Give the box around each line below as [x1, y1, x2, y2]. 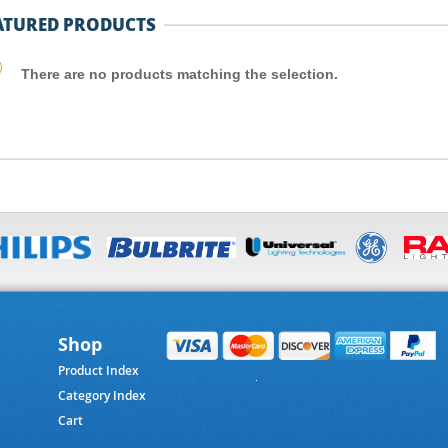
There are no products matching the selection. [21, 66, 338, 82]
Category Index [57, 387, 146, 404]
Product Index [57, 362, 139, 379]
